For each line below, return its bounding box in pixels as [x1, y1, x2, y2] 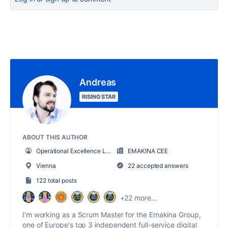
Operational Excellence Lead [36, 147, 106, 155]
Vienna [36, 161, 56, 169]
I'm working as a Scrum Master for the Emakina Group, [22, 210, 201, 219]
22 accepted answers [126, 161, 188, 169]
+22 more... [120, 193, 157, 203]
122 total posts [36, 176, 77, 184]
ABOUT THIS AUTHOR [22, 133, 88, 141]
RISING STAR [82, 93, 116, 100]
